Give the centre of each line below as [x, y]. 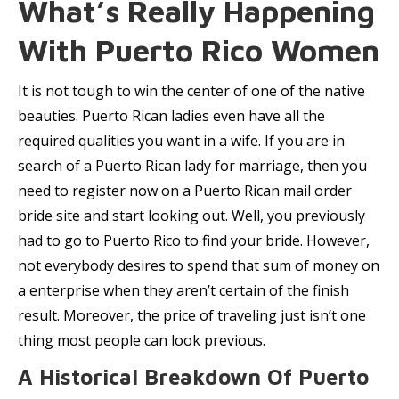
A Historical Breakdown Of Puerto [193, 377]
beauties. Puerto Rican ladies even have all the [171, 116]
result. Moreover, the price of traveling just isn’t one [192, 315]
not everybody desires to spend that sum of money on [199, 265]
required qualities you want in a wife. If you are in [181, 141]
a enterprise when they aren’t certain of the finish [183, 290]
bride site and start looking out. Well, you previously [191, 216]
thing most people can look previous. [142, 340]
